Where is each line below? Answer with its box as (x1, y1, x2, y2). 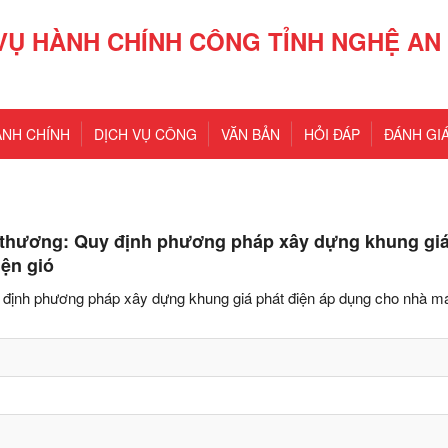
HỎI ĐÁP (304, 124, 360, 144)
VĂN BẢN (221, 124, 280, 144)
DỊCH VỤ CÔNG (94, 124, 197, 144)
